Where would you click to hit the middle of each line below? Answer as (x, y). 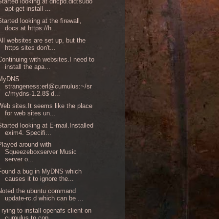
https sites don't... (31, 47)
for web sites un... (31, 113)
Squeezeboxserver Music (41, 152)
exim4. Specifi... (28, 132)
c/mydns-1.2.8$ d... (33, 94)
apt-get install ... (28, 9)
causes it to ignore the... (40, 179)
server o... (20, 159)
